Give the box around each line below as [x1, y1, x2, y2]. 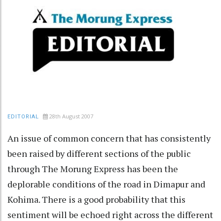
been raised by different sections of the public [7, 147, 191, 159]
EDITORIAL [7, 113, 39, 120]
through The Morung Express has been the [7, 162, 178, 175]
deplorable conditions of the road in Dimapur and [7, 178, 205, 190]
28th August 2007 [49, 112, 93, 120]
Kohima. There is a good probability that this [7, 193, 185, 205]
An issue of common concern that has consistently [7, 132, 211, 144]
